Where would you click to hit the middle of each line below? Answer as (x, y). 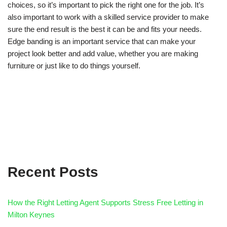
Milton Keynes (31, 215)
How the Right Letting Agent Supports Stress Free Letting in (105, 203)
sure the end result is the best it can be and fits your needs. (105, 29)
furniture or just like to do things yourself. (74, 66)
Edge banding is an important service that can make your (102, 42)
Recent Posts (53, 172)
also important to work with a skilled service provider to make (108, 17)
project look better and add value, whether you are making (103, 54)
